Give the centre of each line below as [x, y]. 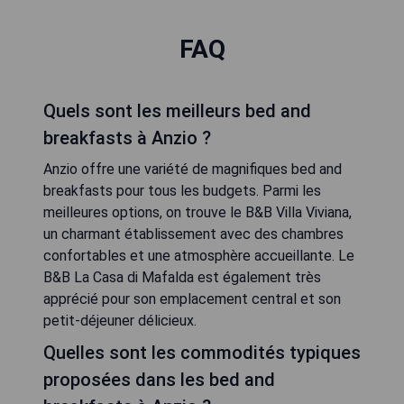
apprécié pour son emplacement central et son [192, 299]
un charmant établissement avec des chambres [193, 234]
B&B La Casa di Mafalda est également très [182, 277]
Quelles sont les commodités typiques [202, 353]
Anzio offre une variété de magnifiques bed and [193, 169]
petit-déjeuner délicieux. [120, 321]
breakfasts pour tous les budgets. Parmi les [182, 191]
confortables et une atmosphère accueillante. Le [199, 256]
